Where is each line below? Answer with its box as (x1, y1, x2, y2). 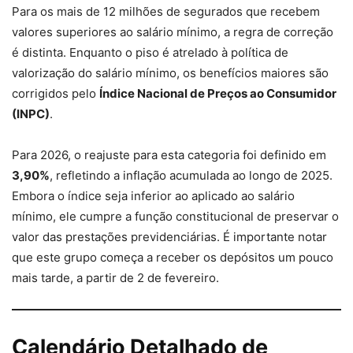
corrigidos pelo (12, 86, 99, 102)
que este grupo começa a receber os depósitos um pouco (12, 250, 333, 266)
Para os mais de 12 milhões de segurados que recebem (12, 4, 320, 20)
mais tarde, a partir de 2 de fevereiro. (12, 270, 219, 286)
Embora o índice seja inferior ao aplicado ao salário (12, 188, 295, 204)
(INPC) (12, 106, 50, 122)
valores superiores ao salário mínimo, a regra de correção (12, 24, 333, 40)
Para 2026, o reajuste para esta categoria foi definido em (12, 147, 326, 163)
